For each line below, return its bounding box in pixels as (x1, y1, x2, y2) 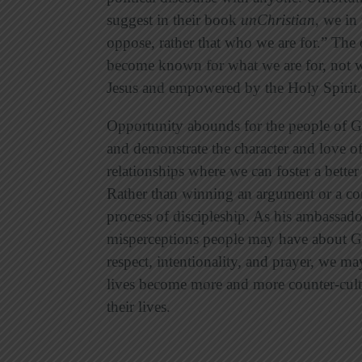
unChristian (241, 11, 315, 29)
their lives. (107, 298, 170, 316)
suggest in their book (107, 11, 241, 29)
